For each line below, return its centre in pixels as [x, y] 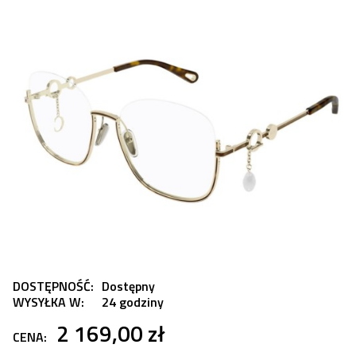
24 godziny [133, 302]
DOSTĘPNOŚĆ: [53, 286]
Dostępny [128, 286]
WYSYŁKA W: [48, 302]
